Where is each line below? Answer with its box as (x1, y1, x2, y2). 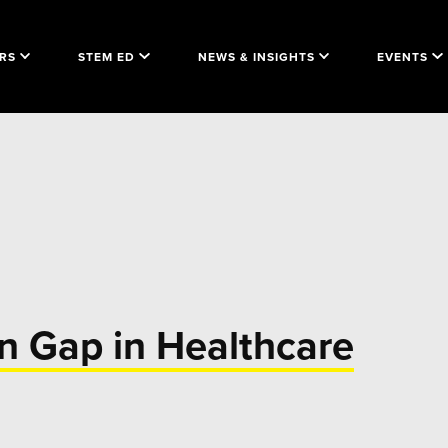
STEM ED (78, 47, 135, 65)
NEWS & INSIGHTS (197, 47, 315, 65)
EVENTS (377, 47, 428, 65)
